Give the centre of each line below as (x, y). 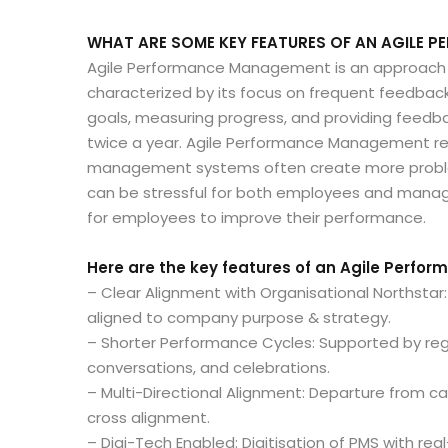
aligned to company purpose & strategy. (239, 317)
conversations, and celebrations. (208, 367)
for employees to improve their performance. (256, 217)
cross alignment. (148, 417)
